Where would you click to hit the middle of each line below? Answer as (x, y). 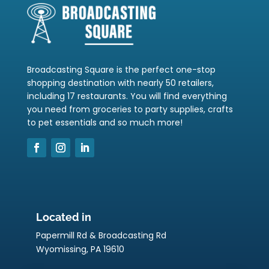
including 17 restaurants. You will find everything (127, 96)
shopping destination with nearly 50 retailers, (120, 83)
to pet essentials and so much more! (104, 122)
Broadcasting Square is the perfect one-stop (121, 69)
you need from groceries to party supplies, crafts (130, 109)
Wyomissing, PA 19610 (80, 249)
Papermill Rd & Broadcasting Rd (101, 235)
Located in (63, 217)
